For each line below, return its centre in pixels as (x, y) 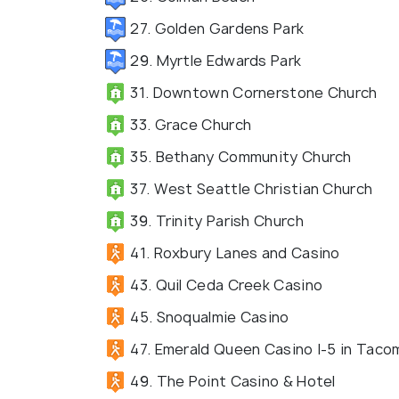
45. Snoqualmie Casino (208, 317)
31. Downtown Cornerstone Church (252, 92)
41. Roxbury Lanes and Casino (233, 252)
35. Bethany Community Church (239, 156)
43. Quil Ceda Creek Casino (225, 285)
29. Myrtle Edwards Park (214, 60)
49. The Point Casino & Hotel (231, 381)
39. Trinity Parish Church (215, 220)
